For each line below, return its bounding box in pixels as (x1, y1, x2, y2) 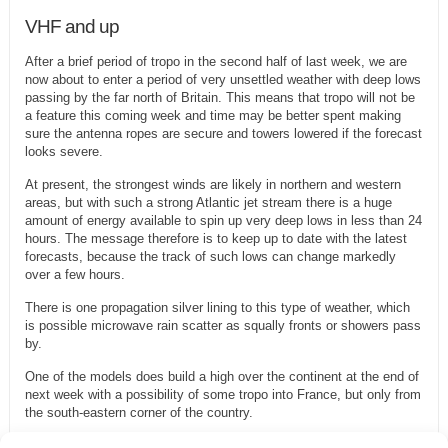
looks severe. (24, 144, 103, 160)
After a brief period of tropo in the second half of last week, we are (24, 54, 407, 70)
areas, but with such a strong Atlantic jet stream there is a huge (24, 195, 392, 211)
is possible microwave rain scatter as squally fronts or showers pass (24, 318, 421, 334)
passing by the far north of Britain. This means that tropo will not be (24, 90, 415, 106)
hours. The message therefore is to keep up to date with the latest (24, 231, 407, 247)
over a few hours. (24, 267, 125, 283)
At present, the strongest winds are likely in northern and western (24, 177, 401, 193)
